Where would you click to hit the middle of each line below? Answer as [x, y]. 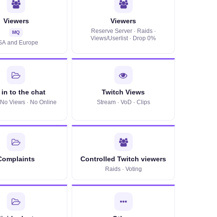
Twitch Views [124, 92]
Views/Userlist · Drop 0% [124, 38]
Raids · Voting [123, 169]
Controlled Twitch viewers [124, 159]
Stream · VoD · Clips [123, 102]
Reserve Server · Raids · [123, 31]
